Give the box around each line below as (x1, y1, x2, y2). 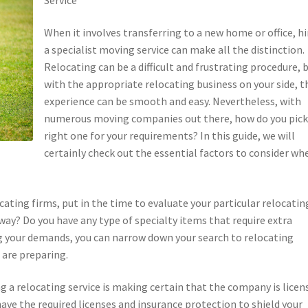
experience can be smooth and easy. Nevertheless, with (44, 94, 302, 109)
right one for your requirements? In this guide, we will (44, 129, 296, 143)
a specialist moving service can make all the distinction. (44, 43, 305, 57)
